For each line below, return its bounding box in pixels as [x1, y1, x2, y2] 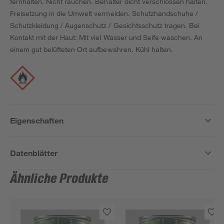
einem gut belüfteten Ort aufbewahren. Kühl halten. [10, 45, 173, 53]
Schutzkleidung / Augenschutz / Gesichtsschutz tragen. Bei [10, 21, 199, 29]
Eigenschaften [10, 115, 64, 125]
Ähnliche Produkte [10, 171, 109, 186]
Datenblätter [10, 148, 58, 157]
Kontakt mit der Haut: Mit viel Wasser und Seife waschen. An [10, 33, 203, 41]
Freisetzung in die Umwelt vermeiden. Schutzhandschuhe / [10, 9, 198, 17]
